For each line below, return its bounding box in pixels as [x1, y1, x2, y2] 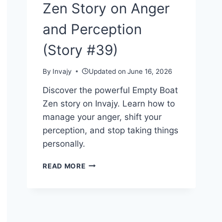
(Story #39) [43, 42, 118, 59]
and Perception [43, 21, 142, 38]
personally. [43, 138, 86, 149]
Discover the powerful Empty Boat [43, 85, 178, 95]
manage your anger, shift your [43, 111, 162, 122]
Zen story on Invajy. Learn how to [43, 98, 175, 109]
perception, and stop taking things [43, 125, 179, 135]
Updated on [88, 67, 126, 75]
